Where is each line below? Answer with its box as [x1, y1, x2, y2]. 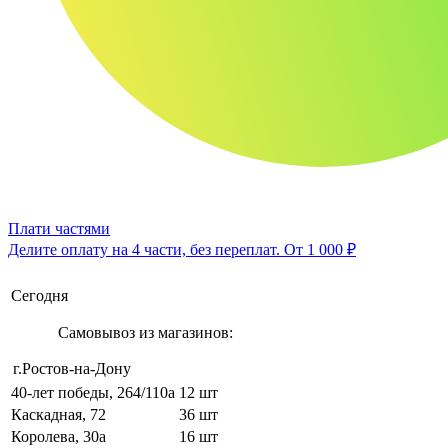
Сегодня [11, 286, 68, 304]
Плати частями [8, 219, 110, 237]
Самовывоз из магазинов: [57, 323, 233, 341]
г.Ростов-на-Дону [13, 359, 131, 377]
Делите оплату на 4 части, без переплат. [8, 240, 284, 258]
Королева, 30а [11, 427, 106, 445]
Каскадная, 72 [11, 405, 106, 423]
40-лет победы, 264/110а [11, 383, 175, 401]
